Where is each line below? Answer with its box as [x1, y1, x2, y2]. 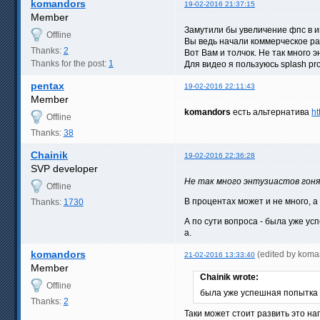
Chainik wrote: [200, 271, 259, 282]
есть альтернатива [231, 106, 311, 117]
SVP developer [30, 162, 98, 174]
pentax [30, 79, 64, 91]
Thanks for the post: [30, 58, 109, 69]
